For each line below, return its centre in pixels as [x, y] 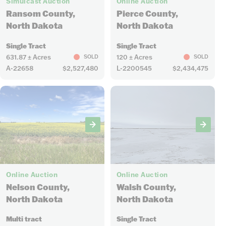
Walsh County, [146, 187]
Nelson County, [38, 187]
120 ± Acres [134, 57]
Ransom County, [41, 14]
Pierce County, [147, 14]
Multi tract [24, 219]
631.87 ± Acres [29, 57]
